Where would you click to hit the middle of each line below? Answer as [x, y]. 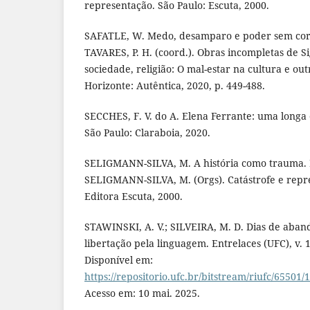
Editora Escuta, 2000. [134, 196]
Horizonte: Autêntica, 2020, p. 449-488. [175, 85]
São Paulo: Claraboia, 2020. [147, 132]
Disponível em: [119, 259]
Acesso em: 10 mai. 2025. [142, 293]
